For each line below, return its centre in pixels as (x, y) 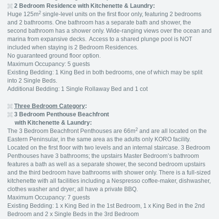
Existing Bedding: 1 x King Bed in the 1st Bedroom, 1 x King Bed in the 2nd (106, 206)
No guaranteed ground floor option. (54, 56)
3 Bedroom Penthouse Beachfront (62, 114)
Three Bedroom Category (50, 106)
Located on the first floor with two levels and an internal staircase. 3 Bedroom (109, 148)
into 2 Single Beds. (32, 81)
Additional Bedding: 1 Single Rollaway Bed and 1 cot (77, 89)
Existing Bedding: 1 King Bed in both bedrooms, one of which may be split (105, 72)
